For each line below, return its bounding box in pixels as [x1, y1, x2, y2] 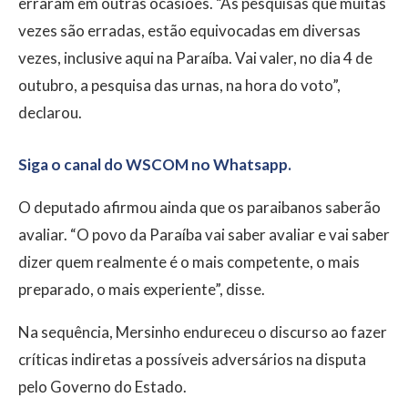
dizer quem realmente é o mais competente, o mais [18, 252, 360, 272]
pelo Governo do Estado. [18, 377, 189, 397]
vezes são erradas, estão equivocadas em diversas [18, 21, 361, 41]
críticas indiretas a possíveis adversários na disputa [18, 350, 366, 370]
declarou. [18, 103, 82, 123]
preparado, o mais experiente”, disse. [18, 280, 265, 300]
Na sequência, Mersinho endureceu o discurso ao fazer [18, 322, 387, 342]
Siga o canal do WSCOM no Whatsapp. [18, 155, 291, 175]
